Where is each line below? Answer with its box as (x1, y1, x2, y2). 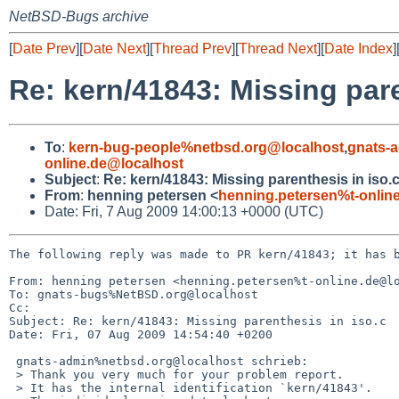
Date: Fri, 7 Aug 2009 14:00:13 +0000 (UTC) (45, 203, 323, 219)
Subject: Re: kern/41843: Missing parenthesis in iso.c (9, 313, 387, 328)
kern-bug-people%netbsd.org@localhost (69, 139, 344, 155)
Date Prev (12, 41, 76, 56)
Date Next (83, 41, 146, 56)
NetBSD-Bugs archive (9, 9, 149, 24)
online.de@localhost (45, 155, 183, 171)
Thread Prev (153, 41, 232, 56)
